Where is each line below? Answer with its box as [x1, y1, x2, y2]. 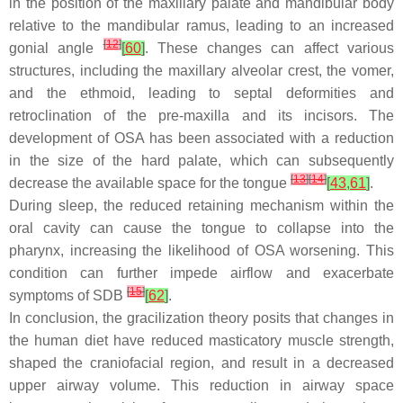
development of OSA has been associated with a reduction [9, 130, 394, 146]
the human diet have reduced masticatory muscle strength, [9, 332, 394, 348]
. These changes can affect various [144, 40, 395, 56]
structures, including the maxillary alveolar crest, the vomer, [9, 62, 394, 78]
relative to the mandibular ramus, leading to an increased [9, 17, 394, 33]
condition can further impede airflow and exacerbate [9, 264, 394, 281]
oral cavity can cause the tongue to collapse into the [9, 219, 394, 236]
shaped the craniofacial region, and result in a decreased [9, 354, 394, 371]
